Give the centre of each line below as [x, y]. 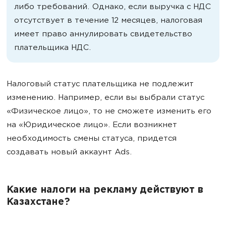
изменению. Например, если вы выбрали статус [105, 98]
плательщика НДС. [52, 48]
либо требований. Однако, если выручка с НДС [112, 7]
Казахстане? [38, 202]
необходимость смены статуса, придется [92, 139]
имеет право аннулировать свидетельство [103, 34]
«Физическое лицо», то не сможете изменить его [109, 111]
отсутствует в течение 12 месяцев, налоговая [108, 21]
